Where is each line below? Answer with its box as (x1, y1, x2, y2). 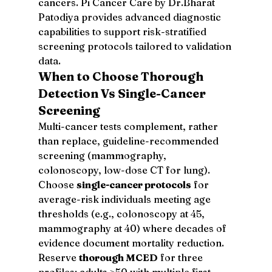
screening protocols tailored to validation (38, 39, 234, 52)
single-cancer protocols (76, 178, 191, 191)
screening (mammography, (38, 149, 169, 161)
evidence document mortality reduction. (38, 236, 226, 249)
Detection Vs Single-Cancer (38, 85, 208, 101)
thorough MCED (78, 251, 158, 263)
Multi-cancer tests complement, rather (38, 120, 220, 132)
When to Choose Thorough (38, 68, 206, 84)
